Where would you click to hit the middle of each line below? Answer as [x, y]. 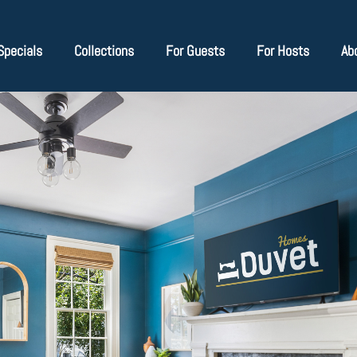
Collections [104, 50]
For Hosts [283, 50]
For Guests [196, 50]
